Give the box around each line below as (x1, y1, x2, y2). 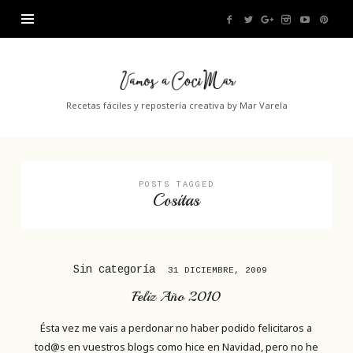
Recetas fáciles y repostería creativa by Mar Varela (65, 99, 288, 111)
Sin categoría (72, 263, 162, 277)
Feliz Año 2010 (132, 288, 221, 305)
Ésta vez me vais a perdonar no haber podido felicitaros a (40, 320, 313, 335)
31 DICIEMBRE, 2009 (167, 266, 267, 276)
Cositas (153, 189, 200, 210)
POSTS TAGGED (138, 180, 214, 189)
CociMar (110, 102, 165, 121)
